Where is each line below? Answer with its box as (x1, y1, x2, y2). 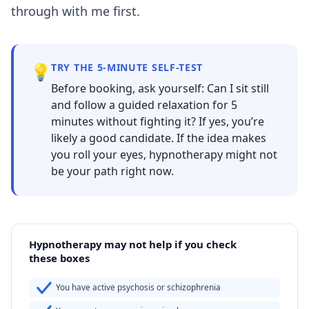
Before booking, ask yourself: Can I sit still (51, 80, 269, 96)
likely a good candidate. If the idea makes (51, 130, 266, 146)
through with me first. (11, 2, 140, 19)
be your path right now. (51, 163, 174, 179)
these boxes (29, 250, 90, 265)
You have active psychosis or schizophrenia (56, 281, 221, 293)
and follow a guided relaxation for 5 (51, 97, 237, 112)
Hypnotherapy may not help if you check (29, 237, 238, 251)
